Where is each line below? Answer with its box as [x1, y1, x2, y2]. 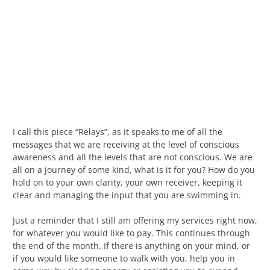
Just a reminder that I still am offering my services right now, [13, 214, 257, 226]
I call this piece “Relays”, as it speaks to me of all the [13, 125, 222, 137]
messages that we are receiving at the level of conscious [13, 138, 239, 150]
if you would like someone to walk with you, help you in [13, 252, 235, 264]
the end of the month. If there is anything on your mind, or [13, 239, 250, 251]
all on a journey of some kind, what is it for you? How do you [13, 163, 255, 175]
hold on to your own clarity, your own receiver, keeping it [13, 176, 242, 188]
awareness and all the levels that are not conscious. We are [13, 151, 253, 163]
